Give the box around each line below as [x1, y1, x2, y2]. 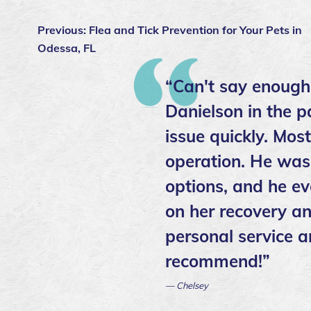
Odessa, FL [37, 40, 96, 55]
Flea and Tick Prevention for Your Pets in [89, 22, 302, 37]
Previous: [37, 22, 89, 37]
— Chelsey [165, 279, 208, 291]
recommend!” [165, 250, 270, 271]
